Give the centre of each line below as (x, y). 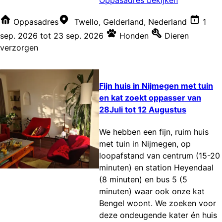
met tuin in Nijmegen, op (145, 144)
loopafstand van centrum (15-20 (160, 156)
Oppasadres (36, 22)
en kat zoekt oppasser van (150, 98)
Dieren (177, 35)
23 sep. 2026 (79, 35)
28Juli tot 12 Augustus (143, 110)
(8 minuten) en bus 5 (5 (143, 180)
